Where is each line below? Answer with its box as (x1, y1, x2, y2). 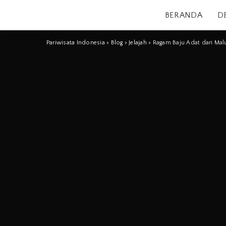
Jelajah (129, 39, 147, 46)
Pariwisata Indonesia (46, 39, 105, 46)
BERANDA (164, 11, 202, 20)
